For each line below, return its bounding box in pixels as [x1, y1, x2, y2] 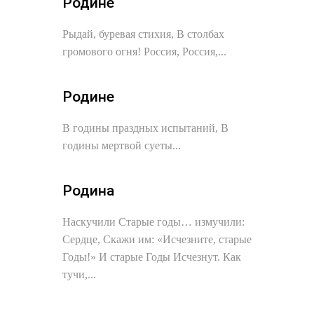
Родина [62, 182, 114, 199]
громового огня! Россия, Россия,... [62, 46, 226, 57]
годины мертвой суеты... [62, 139, 181, 151]
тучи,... [62, 268, 96, 280]
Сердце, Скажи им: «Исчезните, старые [62, 233, 252, 245]
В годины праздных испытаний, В [62, 122, 228, 134]
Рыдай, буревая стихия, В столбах [62, 28, 224, 40]
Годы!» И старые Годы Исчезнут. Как [62, 251, 241, 263]
